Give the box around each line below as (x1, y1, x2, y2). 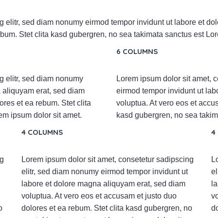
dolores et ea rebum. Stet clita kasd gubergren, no (21, 203, 192, 212)
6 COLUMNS (116, 46, 158, 56)
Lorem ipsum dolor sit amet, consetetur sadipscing (21, 155, 194, 163)
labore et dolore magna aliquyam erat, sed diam (21, 179, 185, 188)
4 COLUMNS (21, 127, 63, 137)
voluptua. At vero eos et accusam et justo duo (21, 191, 177, 200)
